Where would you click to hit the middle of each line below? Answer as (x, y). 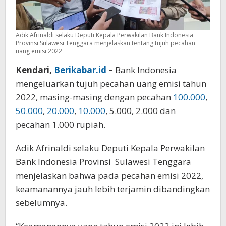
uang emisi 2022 (39, 51)
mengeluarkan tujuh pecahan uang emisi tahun (111, 83)
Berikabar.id (80, 70)
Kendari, (35, 70)
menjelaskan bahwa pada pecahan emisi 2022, (109, 175)
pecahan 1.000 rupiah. (61, 124)
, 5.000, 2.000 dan (140, 110)
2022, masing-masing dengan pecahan (94, 97)
